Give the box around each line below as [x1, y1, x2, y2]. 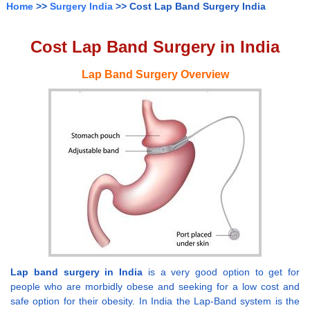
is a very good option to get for [143, 266, 300, 277]
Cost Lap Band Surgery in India [30, 37, 280, 57]
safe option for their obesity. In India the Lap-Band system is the [10, 295, 300, 307]
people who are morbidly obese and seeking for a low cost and [10, 280, 300, 292]
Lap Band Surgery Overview [81, 68, 229, 80]
